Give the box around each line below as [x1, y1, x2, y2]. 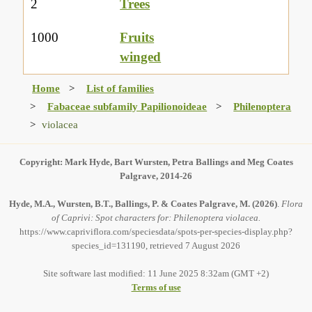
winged [120, 49, 162, 65]
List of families [86, 82, 155, 95]
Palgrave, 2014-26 [120, 171, 192, 182]
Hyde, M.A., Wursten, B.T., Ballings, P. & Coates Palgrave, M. [9, 198, 250, 210]
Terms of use [131, 282, 181, 293]
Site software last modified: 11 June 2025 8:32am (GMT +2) [43, 268, 269, 279]
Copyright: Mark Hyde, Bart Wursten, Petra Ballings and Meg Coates [19, 157, 293, 168]
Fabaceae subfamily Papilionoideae [47, 100, 208, 113]
